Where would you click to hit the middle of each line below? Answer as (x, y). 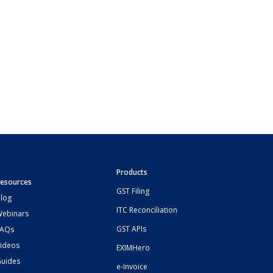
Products (132, 172)
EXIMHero (133, 247)
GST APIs (131, 229)
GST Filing (133, 191)
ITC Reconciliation (147, 210)
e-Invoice (132, 266)
